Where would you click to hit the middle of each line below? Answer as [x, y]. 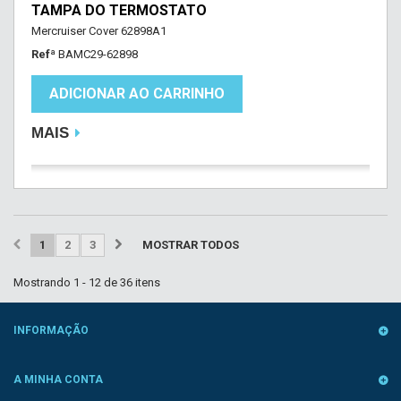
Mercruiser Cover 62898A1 [99, 31]
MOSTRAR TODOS [191, 245]
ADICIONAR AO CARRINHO [137, 94]
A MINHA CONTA [58, 380]
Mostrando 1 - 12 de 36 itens [87, 282]
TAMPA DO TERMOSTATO [119, 10]
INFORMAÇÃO [51, 330]
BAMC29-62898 [98, 54]
